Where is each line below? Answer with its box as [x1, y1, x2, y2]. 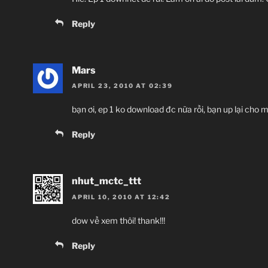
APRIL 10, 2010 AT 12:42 [72, 193, 170, 200]
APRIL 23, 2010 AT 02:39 [72, 82, 173, 90]
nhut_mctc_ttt [72, 175, 141, 187]
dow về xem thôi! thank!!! [72, 215, 165, 226]
